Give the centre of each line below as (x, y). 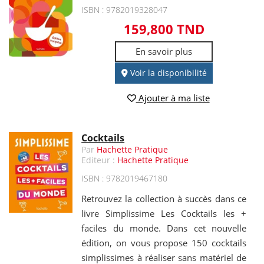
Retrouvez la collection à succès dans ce (164, 199)
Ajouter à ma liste (173, 98)
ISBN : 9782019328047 (125, 9)
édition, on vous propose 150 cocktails (164, 243)
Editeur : (100, 160)
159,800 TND (164, 29)
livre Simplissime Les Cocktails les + (164, 214)
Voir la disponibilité (167, 72)
